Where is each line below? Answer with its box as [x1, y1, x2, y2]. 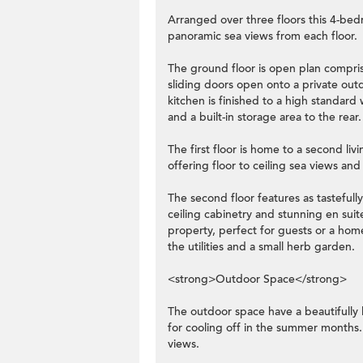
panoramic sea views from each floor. [168, 28, 357, 44]
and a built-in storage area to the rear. [168, 109, 361, 125]
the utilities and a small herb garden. [168, 239, 355, 254]
